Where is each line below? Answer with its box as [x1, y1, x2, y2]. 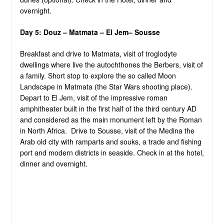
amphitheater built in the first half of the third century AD [19, 103, 198, 113]
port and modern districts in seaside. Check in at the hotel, [19, 147, 204, 157]
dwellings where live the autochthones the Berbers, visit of [19, 59, 203, 69]
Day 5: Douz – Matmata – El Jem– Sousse [19, 26, 160, 37]
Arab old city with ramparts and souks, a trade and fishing [19, 136, 201, 146]
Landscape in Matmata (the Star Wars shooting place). [19, 81, 192, 91]
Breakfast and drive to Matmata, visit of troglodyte [19, 48, 177, 58]
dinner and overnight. [19, 158, 87, 168]
